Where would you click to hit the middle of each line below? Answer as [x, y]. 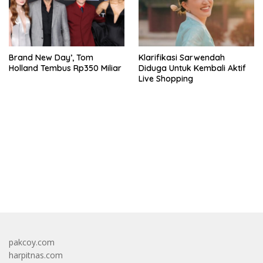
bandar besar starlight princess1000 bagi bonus [98, 177]
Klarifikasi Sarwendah [182, 58]
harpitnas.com [36, 255]
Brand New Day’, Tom [51, 58]
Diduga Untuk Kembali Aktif [192, 68]
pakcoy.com [32, 242]
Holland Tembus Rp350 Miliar [65, 68]
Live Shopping [166, 79]
